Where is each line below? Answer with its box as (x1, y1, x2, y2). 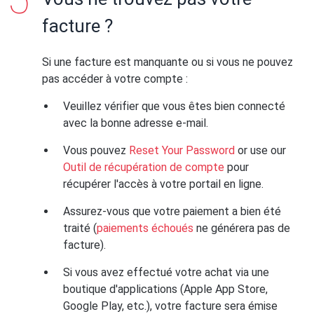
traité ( (63, 221, 97, 235)
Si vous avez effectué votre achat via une (63, 266, 269, 280)
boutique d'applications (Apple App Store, (63, 282, 268, 296)
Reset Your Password (129, 144, 235, 158)
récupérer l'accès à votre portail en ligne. (63, 177, 264, 191)
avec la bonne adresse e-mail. (63, 116, 208, 130)
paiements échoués (97, 221, 193, 235)
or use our (235, 144, 286, 158)
